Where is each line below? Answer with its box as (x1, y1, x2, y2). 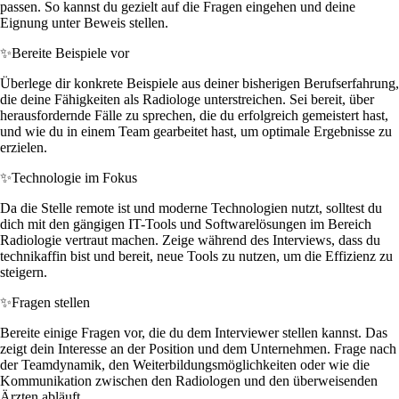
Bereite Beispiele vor (12, 45, 129, 61)
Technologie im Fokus (12, 169, 137, 185)
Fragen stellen (12, 294, 90, 310)
